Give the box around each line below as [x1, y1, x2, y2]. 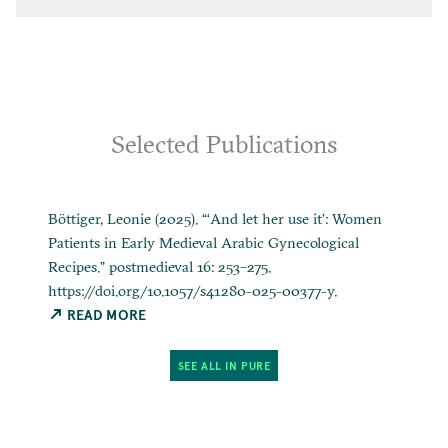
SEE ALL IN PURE [177, 357, 271, 374]
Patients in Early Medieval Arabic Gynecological [47, 233, 359, 253]
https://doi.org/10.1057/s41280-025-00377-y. [47, 281, 337, 301]
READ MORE [66, 305, 147, 325]
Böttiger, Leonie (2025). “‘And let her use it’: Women [47, 209, 382, 229]
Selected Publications [111, 127, 337, 160]
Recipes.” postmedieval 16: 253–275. [47, 257, 271, 277]
